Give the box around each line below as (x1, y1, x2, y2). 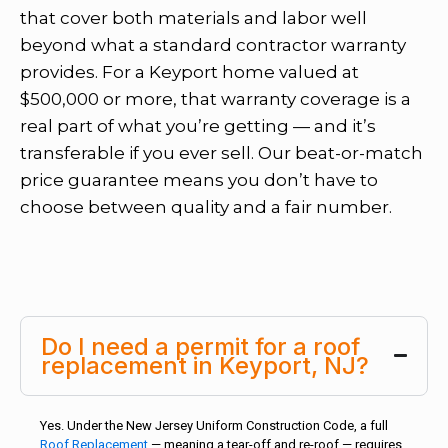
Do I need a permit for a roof (41, 331, 360, 361)
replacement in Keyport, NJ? (41, 350, 369, 380)
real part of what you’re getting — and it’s (20, 115, 376, 136)
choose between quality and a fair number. (20, 196, 392, 217)
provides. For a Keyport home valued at (20, 61, 359, 82)
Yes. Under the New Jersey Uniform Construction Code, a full (40, 417, 388, 433)
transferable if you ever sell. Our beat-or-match (20, 142, 423, 163)
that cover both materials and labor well (20, 7, 367, 28)
